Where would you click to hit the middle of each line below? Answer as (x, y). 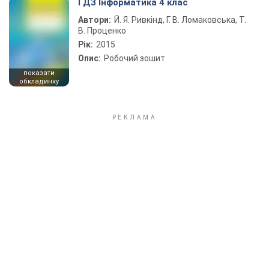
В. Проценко (102, 31)
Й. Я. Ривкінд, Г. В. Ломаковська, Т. (180, 20)
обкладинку (39, 81)
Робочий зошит (134, 58)
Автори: (95, 20)
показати (39, 73)
